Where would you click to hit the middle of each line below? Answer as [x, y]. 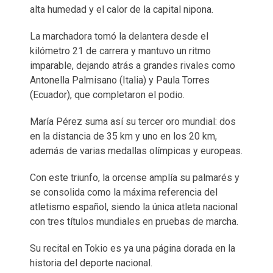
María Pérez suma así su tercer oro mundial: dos [133, 121]
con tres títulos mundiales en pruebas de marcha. [134, 221]
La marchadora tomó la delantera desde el [119, 36]
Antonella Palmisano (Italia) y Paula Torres [120, 80]
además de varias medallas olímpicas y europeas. [136, 151]
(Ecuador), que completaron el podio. [107, 94]
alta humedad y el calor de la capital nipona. [122, 9]
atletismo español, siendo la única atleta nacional [134, 207]
